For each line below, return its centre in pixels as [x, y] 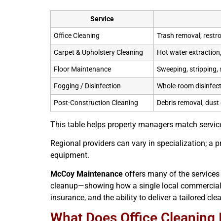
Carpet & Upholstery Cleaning [98, 52]
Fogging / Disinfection [87, 86]
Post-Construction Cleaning [96, 103]
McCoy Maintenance [87, 174]
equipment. [70, 155]
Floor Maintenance [82, 69]
